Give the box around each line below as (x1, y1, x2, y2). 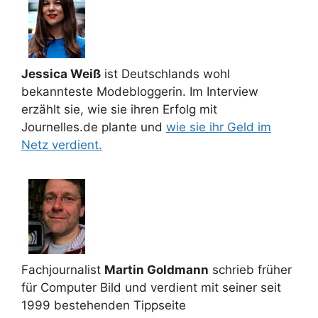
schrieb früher (209, 263, 292, 277)
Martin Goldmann (104, 263, 209, 277)
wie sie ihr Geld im (166, 120, 271, 134)
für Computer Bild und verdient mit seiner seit (21, 280, 281, 295)
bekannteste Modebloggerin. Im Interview (21, 84, 258, 99)
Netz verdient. (21, 138, 102, 152)
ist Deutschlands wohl (101, 67, 230, 81)
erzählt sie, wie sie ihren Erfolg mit (21, 102, 217, 116)
